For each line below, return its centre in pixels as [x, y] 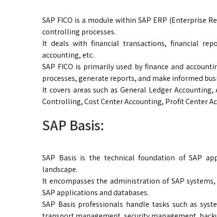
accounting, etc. [68, 55]
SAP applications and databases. [95, 193]
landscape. [60, 170]
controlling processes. [79, 32]
